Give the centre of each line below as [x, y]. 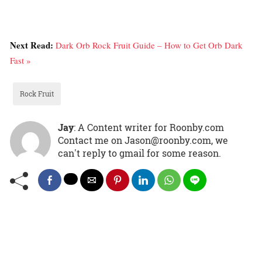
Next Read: [33, 45]
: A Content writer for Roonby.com [149, 127]
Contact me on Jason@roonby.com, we [143, 140]
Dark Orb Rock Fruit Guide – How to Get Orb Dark [149, 45]
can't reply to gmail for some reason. [139, 153]
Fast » [20, 61]
